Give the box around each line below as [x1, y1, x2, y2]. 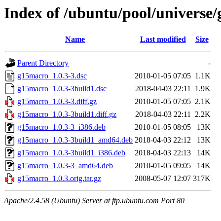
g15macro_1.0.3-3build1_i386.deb [17, 148, 125, 157]
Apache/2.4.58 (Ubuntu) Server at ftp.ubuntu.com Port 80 [4, 196, 184, 205]
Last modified [140, 35, 186, 44]
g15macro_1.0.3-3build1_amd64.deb [17, 136, 133, 145]
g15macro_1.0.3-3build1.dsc [17, 84, 107, 93]
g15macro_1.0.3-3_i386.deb [17, 123, 106, 132]
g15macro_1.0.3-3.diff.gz [17, 97, 97, 106]
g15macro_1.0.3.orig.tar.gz [17, 174, 101, 183]
